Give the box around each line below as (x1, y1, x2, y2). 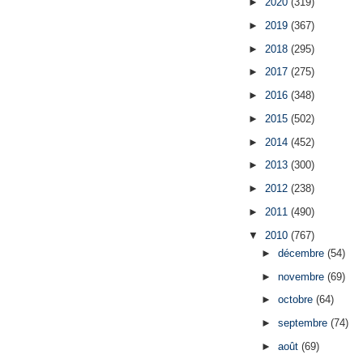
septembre (277, 317, 331, 330)
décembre (277, 246, 327, 259)
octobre (277, 293, 316, 306)
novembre (277, 270, 327, 283)
